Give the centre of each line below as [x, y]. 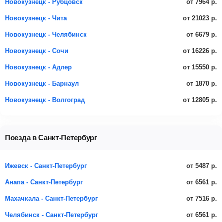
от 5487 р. [202, 166]
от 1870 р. [202, 83]
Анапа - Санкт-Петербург [44, 182]
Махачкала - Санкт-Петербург [51, 198]
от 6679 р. [202, 34]
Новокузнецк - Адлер [38, 67]
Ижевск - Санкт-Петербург [46, 166]
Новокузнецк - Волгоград [45, 100]
